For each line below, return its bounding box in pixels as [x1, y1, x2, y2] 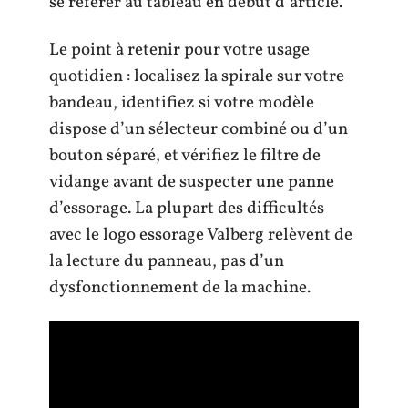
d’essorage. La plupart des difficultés [49, 196, 324, 220]
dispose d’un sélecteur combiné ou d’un [49, 117, 348, 141]
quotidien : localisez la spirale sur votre [49, 64, 344, 88]
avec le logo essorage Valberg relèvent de [49, 222, 352, 247]
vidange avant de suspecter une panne [49, 169, 334, 194]
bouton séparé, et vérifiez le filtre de [49, 143, 321, 168]
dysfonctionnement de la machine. [49, 275, 311, 300]
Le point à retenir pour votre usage [49, 37, 310, 62]
